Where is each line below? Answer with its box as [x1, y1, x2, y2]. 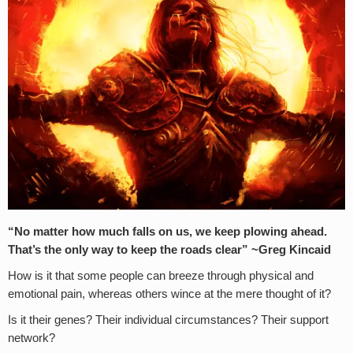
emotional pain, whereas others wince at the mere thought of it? [8, 288, 331, 301]
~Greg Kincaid [248, 243, 331, 257]
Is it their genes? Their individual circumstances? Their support [8, 314, 329, 327]
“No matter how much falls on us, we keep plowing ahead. [8, 225, 327, 239]
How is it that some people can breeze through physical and [8, 269, 314, 283]
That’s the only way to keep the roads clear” [8, 243, 248, 257]
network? [8, 332, 55, 345]
